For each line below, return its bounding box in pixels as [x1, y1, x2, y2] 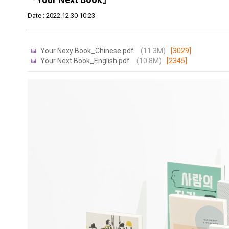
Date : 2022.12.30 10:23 [27, 12, 95, 19]
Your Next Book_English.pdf [40, 57, 131, 65]
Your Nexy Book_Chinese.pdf [40, 47, 135, 55]
